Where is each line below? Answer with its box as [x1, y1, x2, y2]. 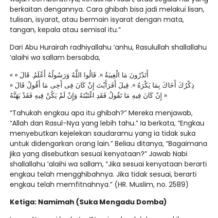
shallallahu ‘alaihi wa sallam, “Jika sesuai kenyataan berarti [10, 159, 207, 169]
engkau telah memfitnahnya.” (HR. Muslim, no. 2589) [10, 180, 189, 190]
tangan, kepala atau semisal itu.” [10, 25, 121, 35]
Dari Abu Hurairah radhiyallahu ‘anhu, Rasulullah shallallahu [10, 42, 207, 53]
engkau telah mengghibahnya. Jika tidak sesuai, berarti [10, 169, 197, 180]
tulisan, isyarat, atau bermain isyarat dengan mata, [10, 15, 184, 25]
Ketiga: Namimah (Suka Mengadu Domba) [10, 197, 167, 207]
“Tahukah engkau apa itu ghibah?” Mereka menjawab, [10, 108, 193, 118]
